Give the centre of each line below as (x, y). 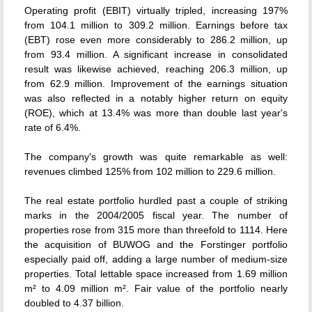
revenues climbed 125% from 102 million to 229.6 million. (150, 171)
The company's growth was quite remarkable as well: (156, 157)
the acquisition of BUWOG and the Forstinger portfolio (156, 244)
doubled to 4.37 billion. (74, 303)
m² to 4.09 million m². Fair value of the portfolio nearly (156, 288)
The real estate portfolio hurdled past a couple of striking (156, 201)
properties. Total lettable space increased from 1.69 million (156, 274)
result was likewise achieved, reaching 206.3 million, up (156, 69)
